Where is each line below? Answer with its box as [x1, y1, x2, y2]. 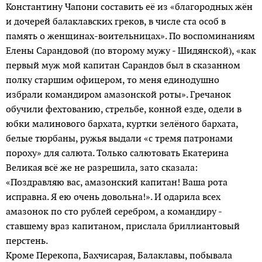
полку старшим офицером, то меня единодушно [6, 73, 219, 86]
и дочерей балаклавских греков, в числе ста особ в [6, 15, 226, 27]
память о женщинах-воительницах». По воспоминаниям [6, 29, 255, 42]
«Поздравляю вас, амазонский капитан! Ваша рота [6, 175, 227, 188]
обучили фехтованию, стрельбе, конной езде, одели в [6, 102, 242, 115]
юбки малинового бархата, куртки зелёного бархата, [6, 117, 238, 130]
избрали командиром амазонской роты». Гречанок [6, 88, 231, 101]
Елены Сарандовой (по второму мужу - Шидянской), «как [6, 44, 256, 57]
